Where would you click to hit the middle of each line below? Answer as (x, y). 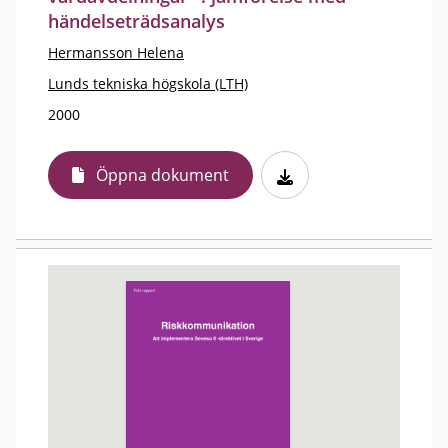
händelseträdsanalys (136, 21)
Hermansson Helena (116, 52)
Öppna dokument (162, 175)
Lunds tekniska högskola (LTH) (148, 83)
